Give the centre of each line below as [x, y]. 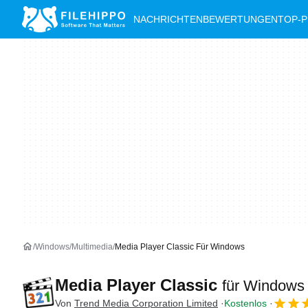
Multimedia [92, 247]
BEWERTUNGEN [240, 19]
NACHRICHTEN [168, 19]
